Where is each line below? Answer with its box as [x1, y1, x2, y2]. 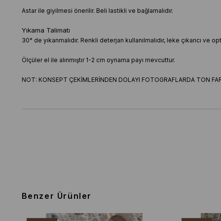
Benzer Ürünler [21, 190, 92, 201]
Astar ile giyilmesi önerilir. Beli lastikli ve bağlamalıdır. [21, 6, 175, 14]
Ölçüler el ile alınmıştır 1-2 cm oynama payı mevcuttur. [21, 56, 175, 64]
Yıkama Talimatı [21, 26, 70, 34]
